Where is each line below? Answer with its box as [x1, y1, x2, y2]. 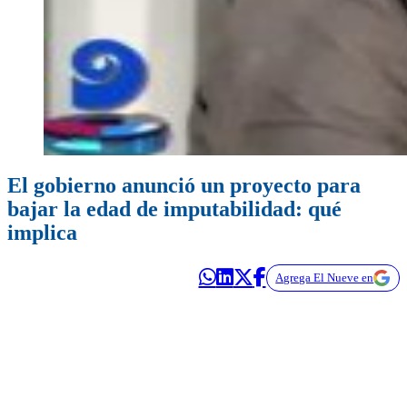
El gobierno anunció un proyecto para [7, 174, 361, 198]
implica [7, 221, 77, 245]
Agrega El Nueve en [275, 271, 374, 285]
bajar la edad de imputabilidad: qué [7, 197, 342, 222]
